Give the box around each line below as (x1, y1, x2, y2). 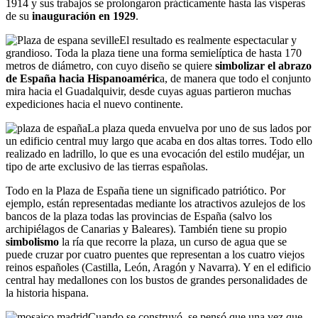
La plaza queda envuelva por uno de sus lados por (87, 122, 311, 135)
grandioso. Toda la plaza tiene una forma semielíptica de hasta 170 (6, 47, 302, 60)
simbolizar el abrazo (212, 60, 312, 72)
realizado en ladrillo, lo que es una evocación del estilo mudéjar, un (6, 148, 305, 160)
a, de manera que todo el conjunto (160, 72, 311, 85)
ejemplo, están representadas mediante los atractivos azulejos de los (6, 197, 305, 210)
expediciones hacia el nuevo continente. (6, 98, 183, 111)
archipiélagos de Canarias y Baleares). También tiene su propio (6, 223, 287, 236)
